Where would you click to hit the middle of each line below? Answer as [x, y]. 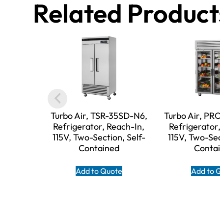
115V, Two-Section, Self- [99, 137]
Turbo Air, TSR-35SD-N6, [99, 116]
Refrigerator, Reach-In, [99, 127]
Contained [99, 148]
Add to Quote [99, 171]
